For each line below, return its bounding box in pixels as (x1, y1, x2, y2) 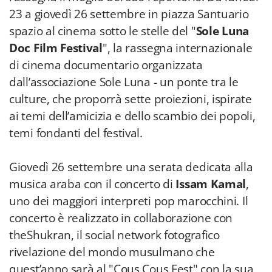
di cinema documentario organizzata (9, 57, 203, 73)
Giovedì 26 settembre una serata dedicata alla (9, 159, 253, 175)
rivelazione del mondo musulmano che (9, 244, 215, 260)
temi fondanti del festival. (9, 125, 143, 141)
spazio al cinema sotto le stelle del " (9, 23, 196, 39)
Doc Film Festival (9, 40, 103, 56)
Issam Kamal (175, 176, 246, 192)
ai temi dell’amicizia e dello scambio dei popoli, (9, 108, 256, 124)
